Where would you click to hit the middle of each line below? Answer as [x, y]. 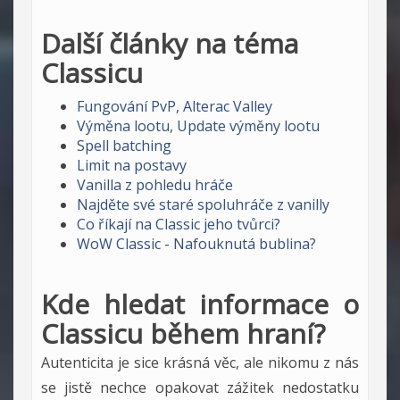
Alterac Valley [228, 106]
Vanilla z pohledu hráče [155, 184]
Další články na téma [170, 43]
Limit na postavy [132, 165]
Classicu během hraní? [183, 333]
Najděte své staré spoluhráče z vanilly [203, 204]
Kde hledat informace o [200, 304]
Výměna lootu [123, 125]
